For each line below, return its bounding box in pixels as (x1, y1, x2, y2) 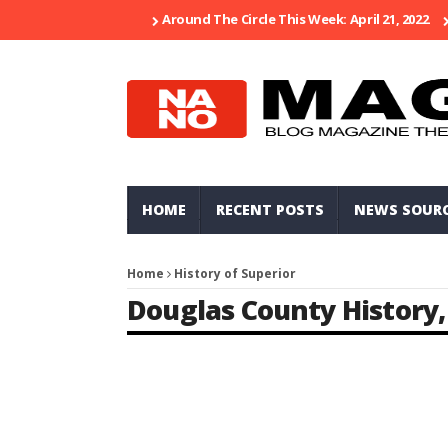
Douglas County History (127, 291, 439, 328)
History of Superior (174, 265, 296, 282)
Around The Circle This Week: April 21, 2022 (162, 10, 429, 28)
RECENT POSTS (216, 200, 324, 219)
